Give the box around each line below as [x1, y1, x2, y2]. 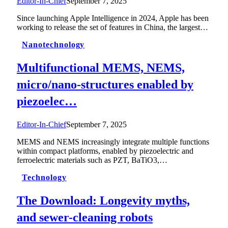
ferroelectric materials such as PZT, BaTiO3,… [17, 156, 167, 165]
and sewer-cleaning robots [17, 210, 153, 224]
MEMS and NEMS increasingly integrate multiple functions [17, 137, 209, 147]
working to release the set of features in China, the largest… [17, 23, 208, 32]
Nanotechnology [22, 40, 85, 49]
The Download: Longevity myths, [17, 193, 190, 207]
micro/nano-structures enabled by [17, 78, 193, 92]
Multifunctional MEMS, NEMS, [17, 61, 185, 75]
